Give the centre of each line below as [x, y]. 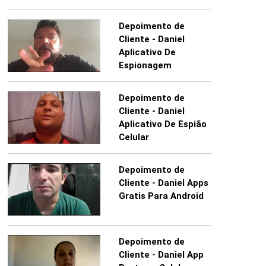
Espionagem [145, 66]
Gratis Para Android [161, 196]
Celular [134, 137]
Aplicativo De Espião [162, 124]
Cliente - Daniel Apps [163, 183]
